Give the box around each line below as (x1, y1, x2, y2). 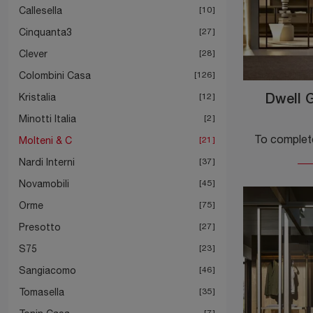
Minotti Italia (19, 112, 76, 124)
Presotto (19, 221, 61, 233)
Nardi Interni (19, 156, 75, 168)
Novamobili (19, 177, 69, 189)
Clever (19, 48, 48, 59)
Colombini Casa (19, 69, 91, 81)
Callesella (19, 4, 62, 16)
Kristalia (19, 91, 56, 103)
